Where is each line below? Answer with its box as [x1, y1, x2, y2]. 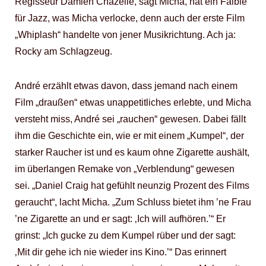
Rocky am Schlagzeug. [15, 46, 112, 56]
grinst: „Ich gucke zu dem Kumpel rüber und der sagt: [15, 230, 236, 240]
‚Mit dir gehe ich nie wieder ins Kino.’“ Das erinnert [15, 247, 226, 257]
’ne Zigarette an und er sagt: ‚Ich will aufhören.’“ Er [15, 214, 226, 224]
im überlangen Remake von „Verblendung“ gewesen [15, 164, 235, 174]
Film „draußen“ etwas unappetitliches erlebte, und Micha [15, 97, 251, 107]
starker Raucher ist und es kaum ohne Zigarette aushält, [15, 147, 249, 157]
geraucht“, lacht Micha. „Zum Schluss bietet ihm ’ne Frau [15, 197, 251, 207]
